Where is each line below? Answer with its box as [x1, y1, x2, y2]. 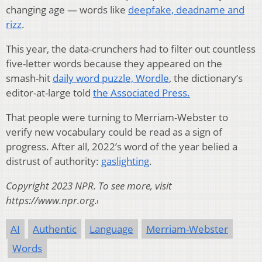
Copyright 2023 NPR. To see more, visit [6, 179, 172, 193]
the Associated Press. [93, 86, 190, 100]
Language [89, 222, 133, 236]
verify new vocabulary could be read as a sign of [6, 125, 222, 139]
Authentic [33, 222, 77, 236]
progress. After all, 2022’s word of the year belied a [6, 140, 237, 154]
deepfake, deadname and [128, 3, 244, 17]
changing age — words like [6, 3, 128, 17]
